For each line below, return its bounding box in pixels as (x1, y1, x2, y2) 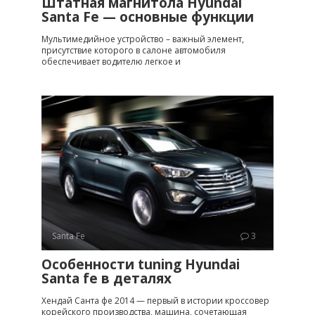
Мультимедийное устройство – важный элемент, (41, 32, 244, 45)
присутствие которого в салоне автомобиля (41, 44, 226, 56)
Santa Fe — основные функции (41, 7, 254, 26)
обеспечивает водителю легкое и (41, 55, 181, 67)
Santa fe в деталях (41, 269, 172, 288)
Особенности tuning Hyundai (41, 255, 240, 274)
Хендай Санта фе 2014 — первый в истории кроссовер (41, 294, 269, 307)
